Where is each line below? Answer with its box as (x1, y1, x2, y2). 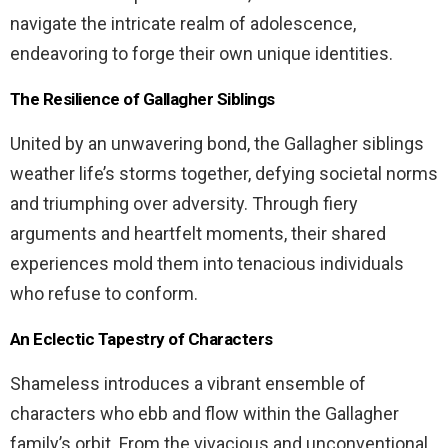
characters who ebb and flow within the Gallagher (10, 402, 399, 424)
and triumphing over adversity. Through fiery (10, 192, 358, 214)
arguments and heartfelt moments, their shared (10, 222, 386, 244)
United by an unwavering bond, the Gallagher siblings (10, 132, 424, 154)
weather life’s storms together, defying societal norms (10, 162, 438, 184)
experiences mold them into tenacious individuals (10, 252, 404, 274)
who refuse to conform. (10, 282, 198, 304)
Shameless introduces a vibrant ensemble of (10, 372, 366, 394)
